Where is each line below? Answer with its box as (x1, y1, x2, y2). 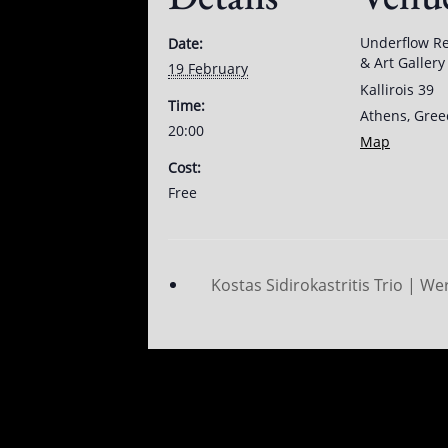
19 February (168, 58, 248, 78)
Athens (360, 105, 407, 125)
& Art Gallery (360, 52, 445, 72)
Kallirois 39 (360, 79, 434, 99)
